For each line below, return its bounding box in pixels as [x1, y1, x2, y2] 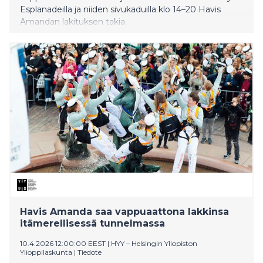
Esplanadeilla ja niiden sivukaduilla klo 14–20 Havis [20, 4, 221, 15]
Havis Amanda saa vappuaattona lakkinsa [20, 205, 229, 217]
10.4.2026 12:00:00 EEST [20, 238, 106, 248]
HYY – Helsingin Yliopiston [111, 238, 197, 248]
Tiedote [77, 247, 102, 257]
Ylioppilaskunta [20, 247, 72, 257]
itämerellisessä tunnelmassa [20, 217, 165, 229]
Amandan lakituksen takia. [20, 16, 127, 27]
